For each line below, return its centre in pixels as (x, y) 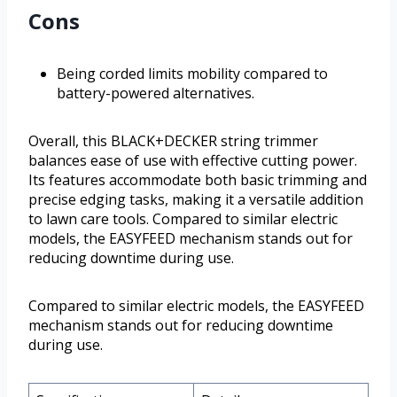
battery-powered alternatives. (156, 93)
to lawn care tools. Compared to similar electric (183, 218)
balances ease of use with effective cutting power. (193, 160)
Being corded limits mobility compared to (192, 73)
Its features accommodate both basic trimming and (198, 179)
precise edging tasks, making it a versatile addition (196, 199)
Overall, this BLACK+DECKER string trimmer (173, 140)
